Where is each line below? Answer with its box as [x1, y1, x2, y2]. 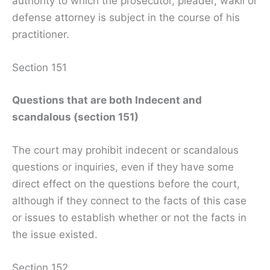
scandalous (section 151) [12, 110, 139, 123]
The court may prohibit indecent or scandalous [12, 144, 239, 157]
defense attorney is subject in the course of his [12, 11, 240, 24]
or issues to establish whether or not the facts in [12, 212, 246, 224]
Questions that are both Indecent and [12, 93, 202, 106]
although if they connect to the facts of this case [12, 195, 246, 207]
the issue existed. [12, 228, 98, 241]
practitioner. [12, 28, 69, 41]
